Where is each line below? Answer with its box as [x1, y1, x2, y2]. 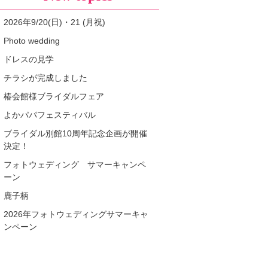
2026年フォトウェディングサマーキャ [4, 209, 148, 219]
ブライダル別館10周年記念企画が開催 [4, 129, 147, 138]
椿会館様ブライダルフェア [4, 92, 104, 101]
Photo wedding [4, 36, 60, 45]
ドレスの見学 [4, 54, 54, 64]
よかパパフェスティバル [4, 110, 96, 120]
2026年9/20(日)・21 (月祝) [4, 17, 105, 27]
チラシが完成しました [4, 73, 87, 83]
